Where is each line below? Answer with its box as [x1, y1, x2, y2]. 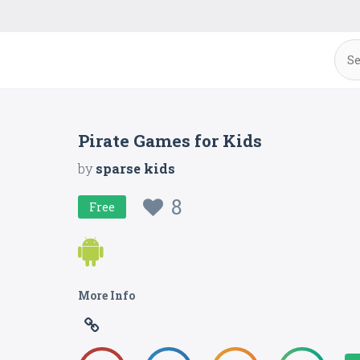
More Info [78, 288, 136, 303]
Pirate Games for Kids [78, 129, 263, 152]
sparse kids [96, 160, 176, 177]
